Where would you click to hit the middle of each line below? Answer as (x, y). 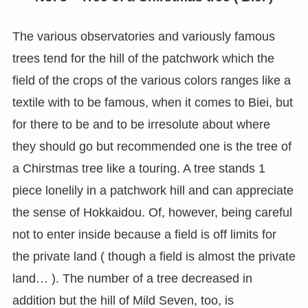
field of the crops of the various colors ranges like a (151, 81)
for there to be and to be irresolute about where (141, 125)
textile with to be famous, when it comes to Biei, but (152, 103)
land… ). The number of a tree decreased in (132, 279)
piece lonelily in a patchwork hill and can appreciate (153, 191)
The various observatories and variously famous (143, 37)
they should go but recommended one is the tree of (152, 147)
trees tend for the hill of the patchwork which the (143, 59)
